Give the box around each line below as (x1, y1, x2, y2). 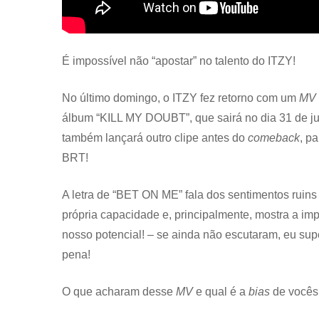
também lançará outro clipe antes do (62, 131, 248, 144)
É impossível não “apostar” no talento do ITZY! (62, 54, 296, 67)
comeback (248, 131, 300, 144)
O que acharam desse (62, 285, 176, 298)
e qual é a (196, 285, 249, 298)
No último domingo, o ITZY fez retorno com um (62, 91, 299, 104)
